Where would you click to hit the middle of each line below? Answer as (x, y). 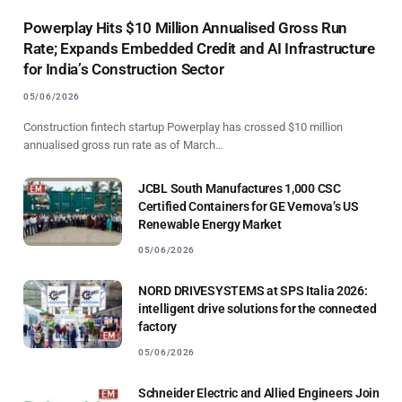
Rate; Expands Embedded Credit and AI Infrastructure (199, 48)
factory (158, 326)
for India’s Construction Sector (124, 69)
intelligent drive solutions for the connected (258, 308)
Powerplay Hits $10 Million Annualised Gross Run (186, 27)
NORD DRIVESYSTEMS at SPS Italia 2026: (253, 290)
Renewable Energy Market (210, 224)
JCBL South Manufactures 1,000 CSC (240, 188)
